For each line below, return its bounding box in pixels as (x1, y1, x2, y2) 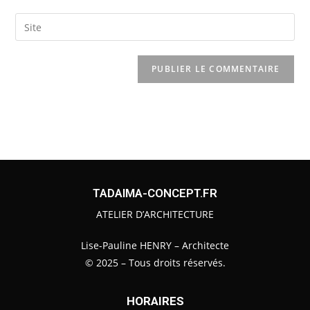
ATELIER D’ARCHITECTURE (96, 208, 214, 221)
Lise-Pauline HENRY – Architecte (81, 239, 229, 253)
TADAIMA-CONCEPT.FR (93, 186, 217, 201)
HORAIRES (126, 294, 184, 309)
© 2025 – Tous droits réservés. (84, 256, 226, 270)
